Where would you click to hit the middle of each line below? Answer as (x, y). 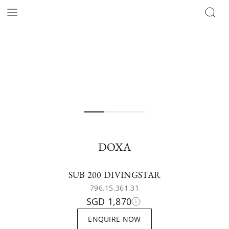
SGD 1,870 (109, 201)
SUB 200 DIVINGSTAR (114, 175)
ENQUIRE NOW (114, 219)
